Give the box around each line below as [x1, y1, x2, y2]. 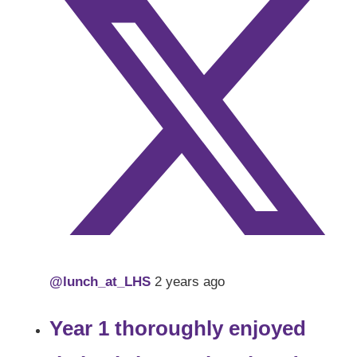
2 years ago [155, 274, 226, 290]
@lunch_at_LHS [49, 274, 155, 290]
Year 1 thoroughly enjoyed [49, 317, 307, 340]
